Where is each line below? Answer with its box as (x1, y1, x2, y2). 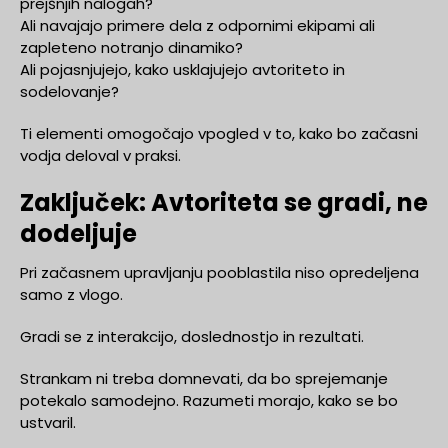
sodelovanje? (20, 80, 119, 102)
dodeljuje (20, 216, 137, 250)
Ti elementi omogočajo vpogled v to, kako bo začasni (20, 122, 418, 144)
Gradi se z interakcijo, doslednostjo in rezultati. (20, 325, 364, 347)
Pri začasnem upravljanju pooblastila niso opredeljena (20, 261, 419, 283)
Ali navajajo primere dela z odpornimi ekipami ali (20, 14, 375, 36)
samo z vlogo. (20, 283, 123, 305)
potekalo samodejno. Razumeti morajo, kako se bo (20, 389, 398, 411)
